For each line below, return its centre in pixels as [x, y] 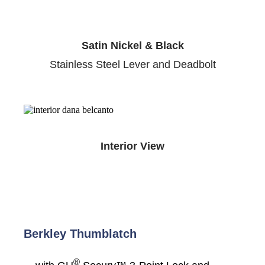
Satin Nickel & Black [132, 46]
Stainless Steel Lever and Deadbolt [132, 65]
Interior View [132, 146]
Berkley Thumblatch [80, 233]
